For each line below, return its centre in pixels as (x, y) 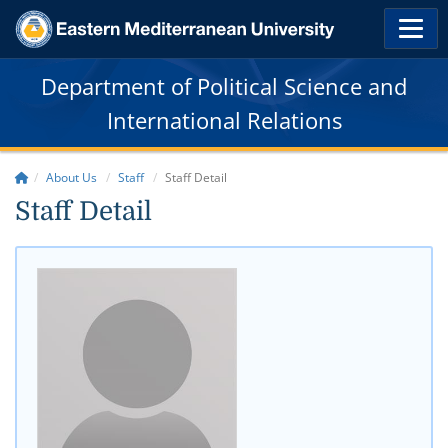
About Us (71, 177)
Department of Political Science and (224, 85)
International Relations (224, 119)
